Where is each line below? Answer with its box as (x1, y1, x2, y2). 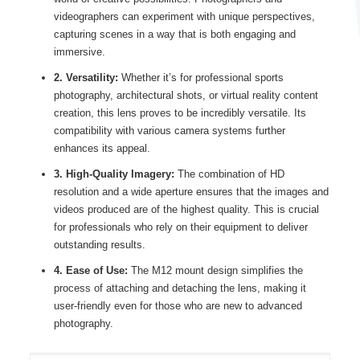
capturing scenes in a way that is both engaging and (53, 28, 296, 40)
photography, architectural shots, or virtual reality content (53, 89, 318, 101)
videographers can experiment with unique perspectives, (53, 10, 315, 22)
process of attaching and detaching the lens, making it (53, 282, 306, 294)
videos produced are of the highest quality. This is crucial (53, 203, 319, 215)
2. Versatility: (53, 72, 118, 84)
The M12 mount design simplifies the (127, 264, 303, 276)
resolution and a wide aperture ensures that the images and (53, 186, 329, 198)
